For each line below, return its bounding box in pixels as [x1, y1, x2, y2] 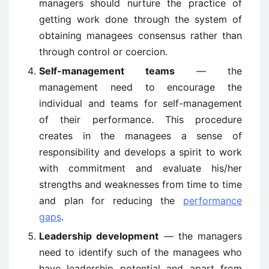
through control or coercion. [39, 46, 168, 58]
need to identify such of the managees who [39, 246, 242, 259]
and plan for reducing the [39, 195, 183, 207]
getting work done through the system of [39, 13, 242, 26]
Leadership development [39, 230, 159, 243]
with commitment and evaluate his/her [39, 162, 242, 175]
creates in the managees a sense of [39, 130, 242, 142]
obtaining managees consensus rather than [39, 29, 242, 42]
